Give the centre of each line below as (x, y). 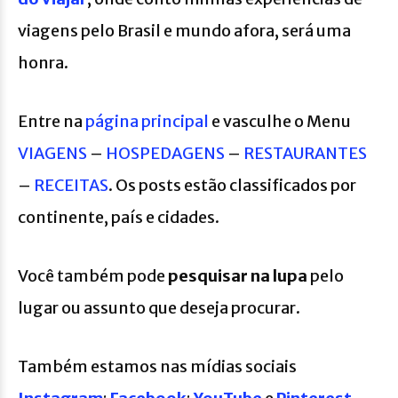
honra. (43, 63)
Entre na (52, 122)
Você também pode (93, 276)
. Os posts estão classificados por (232, 186)
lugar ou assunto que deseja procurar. (159, 308)
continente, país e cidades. (119, 218)
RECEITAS (71, 186)
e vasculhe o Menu (280, 122)
